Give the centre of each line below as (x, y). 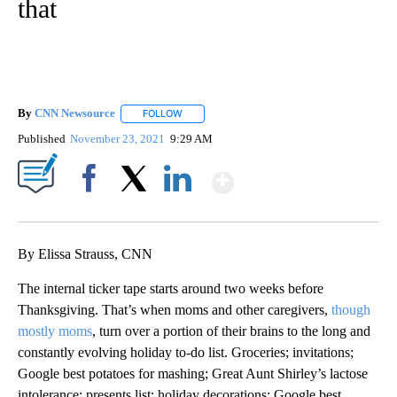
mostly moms (55, 331)
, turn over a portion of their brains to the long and (231, 331)
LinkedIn (178, 208)
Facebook (93, 208)
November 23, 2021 (119, 138)
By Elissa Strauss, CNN (85, 253)
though (351, 309)
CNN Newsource (75, 113)
